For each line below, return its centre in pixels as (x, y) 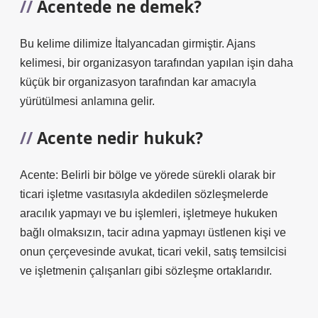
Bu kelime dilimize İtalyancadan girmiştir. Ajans (138, 44)
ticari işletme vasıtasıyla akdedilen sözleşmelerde (144, 194)
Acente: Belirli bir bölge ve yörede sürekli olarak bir (148, 175)
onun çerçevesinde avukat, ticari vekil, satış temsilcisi (153, 252)
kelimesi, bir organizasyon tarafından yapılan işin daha (157, 63)
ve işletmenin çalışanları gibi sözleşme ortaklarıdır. (146, 271)
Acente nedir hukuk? (120, 138)
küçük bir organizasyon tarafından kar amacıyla (138, 82)
